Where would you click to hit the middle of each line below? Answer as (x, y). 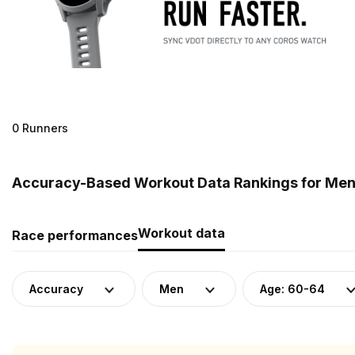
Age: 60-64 (292, 288)
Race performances (75, 235)
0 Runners (40, 128)
